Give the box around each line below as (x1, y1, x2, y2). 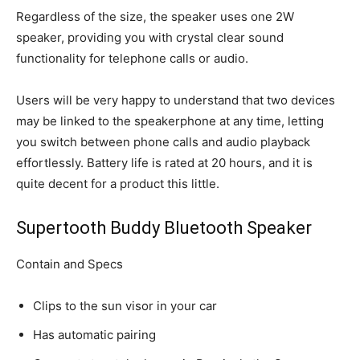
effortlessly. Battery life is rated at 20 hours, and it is (16, 154, 313, 170)
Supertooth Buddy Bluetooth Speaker (16, 217, 312, 238)
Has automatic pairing (33, 326, 156, 342)
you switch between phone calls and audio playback (16, 133, 310, 149)
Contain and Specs (16, 256, 123, 272)
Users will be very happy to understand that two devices (16, 92, 335, 108)
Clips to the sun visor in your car (33, 297, 217, 313)
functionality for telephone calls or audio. (16, 50, 248, 66)
